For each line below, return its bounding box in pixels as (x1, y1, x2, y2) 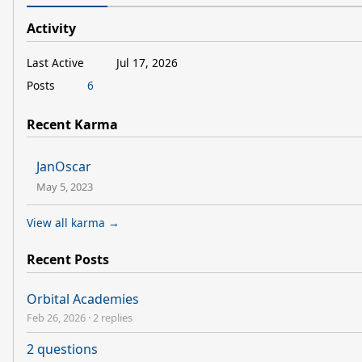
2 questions (27, 340, 98, 359)
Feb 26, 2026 (27, 310, 86, 326)
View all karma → (27, 215, 120, 231)
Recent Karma (27, 115, 118, 133)
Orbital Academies (27, 289, 139, 308)
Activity (27, 19, 76, 37)
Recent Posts (27, 250, 109, 269)
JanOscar (36, 158, 91, 176)
